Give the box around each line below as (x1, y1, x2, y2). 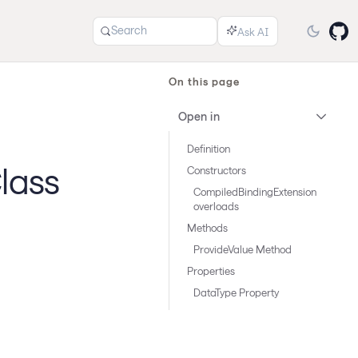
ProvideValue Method (193, 243, 292, 256)
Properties (187, 265, 235, 277)
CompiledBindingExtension (193, 185, 316, 198)
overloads (193, 200, 239, 213)
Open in (178, 109, 220, 123)
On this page (169, 75, 241, 88)
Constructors (187, 164, 246, 177)
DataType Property (193, 286, 279, 299)
